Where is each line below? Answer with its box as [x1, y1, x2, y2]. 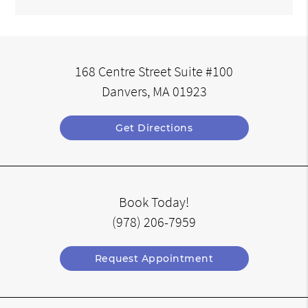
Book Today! [119, 193, 189, 210]
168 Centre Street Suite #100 [75, 63, 233, 80]
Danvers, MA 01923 [101, 82, 207, 100]
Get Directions [115, 121, 192, 134]
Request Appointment [94, 252, 214, 265]
